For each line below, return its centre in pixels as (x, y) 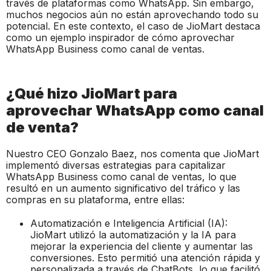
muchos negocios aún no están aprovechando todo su (132, 14)
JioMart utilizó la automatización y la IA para (133, 234)
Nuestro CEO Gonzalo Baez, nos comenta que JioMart (132, 153)
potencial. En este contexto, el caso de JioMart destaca (133, 26)
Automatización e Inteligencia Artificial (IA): (129, 223)
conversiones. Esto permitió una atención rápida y (145, 257)
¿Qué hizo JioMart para (92, 93)
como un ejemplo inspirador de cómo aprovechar (120, 37)
